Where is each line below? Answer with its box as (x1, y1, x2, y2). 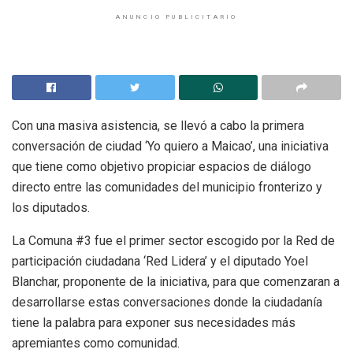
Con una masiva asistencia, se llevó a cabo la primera (12, 118, 304, 134)
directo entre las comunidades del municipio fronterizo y (12, 180, 322, 195)
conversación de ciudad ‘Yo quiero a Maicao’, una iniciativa (12, 139, 329, 154)
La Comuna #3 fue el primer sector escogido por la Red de (12, 233, 335, 249)
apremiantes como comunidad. (12, 336, 180, 351)
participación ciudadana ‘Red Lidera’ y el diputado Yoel (12, 254, 308, 269)
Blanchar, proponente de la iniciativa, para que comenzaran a (12, 274, 340, 290)
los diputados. (12, 200, 90, 216)
